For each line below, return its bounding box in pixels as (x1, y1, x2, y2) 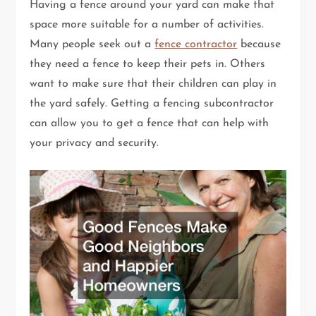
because (237, 38, 281, 50)
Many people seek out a (30, 38, 155, 50)
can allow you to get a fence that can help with (30, 117, 269, 129)
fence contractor (154, 38, 238, 50)
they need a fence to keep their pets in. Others (30, 58, 266, 70)
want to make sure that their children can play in (30, 78, 277, 90)
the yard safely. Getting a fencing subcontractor (30, 97, 274, 109)
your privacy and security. (30, 137, 159, 149)
